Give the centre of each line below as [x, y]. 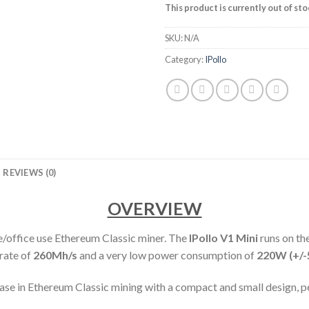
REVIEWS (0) [30, 173]
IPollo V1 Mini [222, 238]
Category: [185, 60]
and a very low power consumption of [167, 255]
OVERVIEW [154, 209]
